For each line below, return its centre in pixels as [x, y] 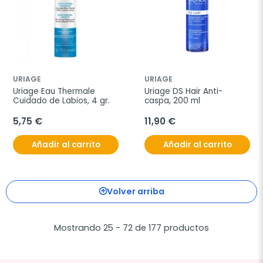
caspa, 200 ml [172, 101]
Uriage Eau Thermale [54, 92]
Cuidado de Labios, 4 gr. [61, 101]
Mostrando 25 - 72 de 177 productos [131, 228]
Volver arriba [136, 192]
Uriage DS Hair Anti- [183, 92]
